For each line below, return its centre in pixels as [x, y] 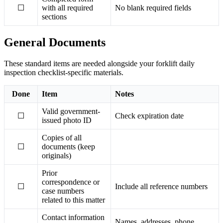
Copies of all [62, 138]
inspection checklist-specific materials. [64, 73]
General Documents [55, 43]
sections [54, 17]
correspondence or [71, 182]
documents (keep [68, 147]
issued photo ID [67, 120]
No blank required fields [153, 8]
